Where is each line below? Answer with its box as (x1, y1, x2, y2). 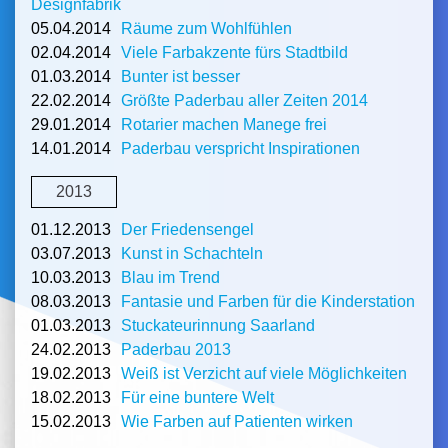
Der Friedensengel (121, 221, 254, 239)
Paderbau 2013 (121, 341, 231, 359)
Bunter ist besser (121, 67, 240, 85)
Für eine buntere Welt (121, 389, 274, 407)
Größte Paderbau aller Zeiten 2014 (121, 91, 368, 109)
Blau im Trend (121, 269, 220, 287)
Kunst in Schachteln (121, 245, 263, 263)
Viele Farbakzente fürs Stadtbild (121, 43, 348, 61)
